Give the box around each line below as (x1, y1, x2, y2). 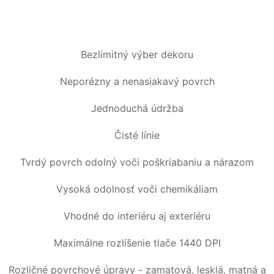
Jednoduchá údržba (91, 102, 183, 114)
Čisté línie (114, 128, 160, 141)
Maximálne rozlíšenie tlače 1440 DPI (53, 236, 221, 249)
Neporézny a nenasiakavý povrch (59, 75, 215, 87)
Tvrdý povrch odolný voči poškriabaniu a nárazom (20, 155, 254, 168)
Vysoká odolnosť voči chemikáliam (56, 182, 218, 195)
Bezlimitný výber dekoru (81, 48, 193, 61)
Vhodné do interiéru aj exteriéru (64, 209, 210, 222)
